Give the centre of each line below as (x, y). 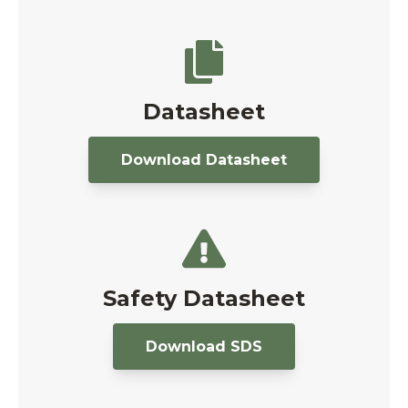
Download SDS (204, 346)
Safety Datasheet (204, 299)
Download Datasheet (204, 159)
